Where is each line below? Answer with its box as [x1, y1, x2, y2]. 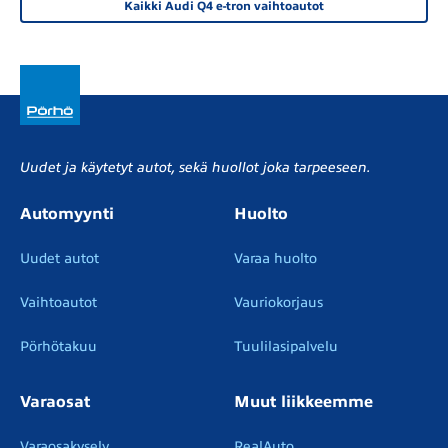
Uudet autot [20, 251, 99, 267]
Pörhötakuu [20, 339, 97, 355]
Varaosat [20, 393, 90, 412]
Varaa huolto [234, 251, 317, 267]
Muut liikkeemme [234, 393, 373, 412]
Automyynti [20, 205, 114, 224]
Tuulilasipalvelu [234, 339, 338, 355]
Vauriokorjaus [234, 295, 323, 311]
